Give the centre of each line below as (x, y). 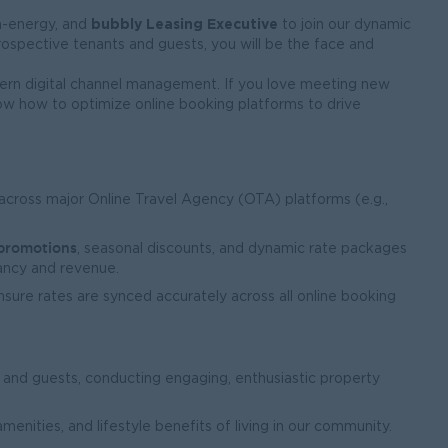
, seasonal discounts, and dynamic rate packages (242, 249)
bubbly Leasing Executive (184, 23)
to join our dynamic (344, 25)
